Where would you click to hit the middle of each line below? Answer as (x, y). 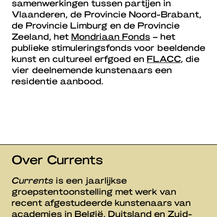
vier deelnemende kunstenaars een (92, 69)
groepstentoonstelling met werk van (94, 191)
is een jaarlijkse (90, 180)
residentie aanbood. (57, 80)
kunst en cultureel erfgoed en (79, 58)
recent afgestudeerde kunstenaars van (101, 202)
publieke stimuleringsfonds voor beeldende (108, 47)
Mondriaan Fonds (111, 36)
